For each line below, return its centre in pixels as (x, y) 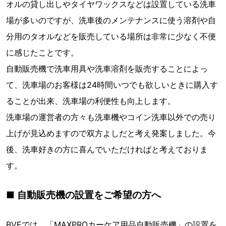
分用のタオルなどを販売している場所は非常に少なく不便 (111, 37)
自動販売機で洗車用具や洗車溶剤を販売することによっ (107, 69)
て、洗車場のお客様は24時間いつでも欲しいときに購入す (112, 85)
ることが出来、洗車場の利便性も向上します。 (91, 101)
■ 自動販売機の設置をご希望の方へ (83, 195)
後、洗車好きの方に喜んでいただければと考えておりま (107, 150)
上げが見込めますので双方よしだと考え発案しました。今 (111, 133)
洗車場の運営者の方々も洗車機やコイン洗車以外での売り (111, 117)
